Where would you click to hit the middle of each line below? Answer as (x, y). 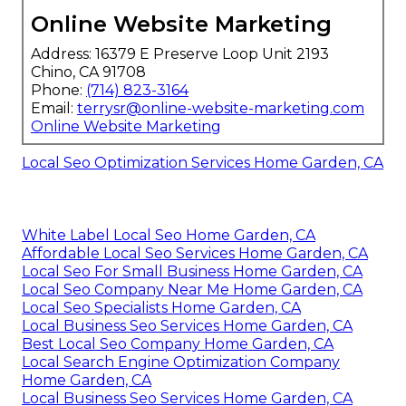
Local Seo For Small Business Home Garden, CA (192, 272)
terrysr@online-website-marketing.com (221, 109)
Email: (54, 109)
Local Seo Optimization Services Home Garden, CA (203, 163)
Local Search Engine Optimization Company (181, 362)
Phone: (58, 91)
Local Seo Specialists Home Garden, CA (161, 308)
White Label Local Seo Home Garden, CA (169, 236)
